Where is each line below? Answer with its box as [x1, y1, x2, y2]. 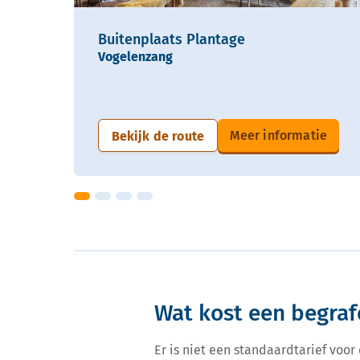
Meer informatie [229, 127, 327, 143]
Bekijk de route [111, 128, 204, 144]
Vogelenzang [98, 48, 173, 64]
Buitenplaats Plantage [98, 30, 245, 48]
